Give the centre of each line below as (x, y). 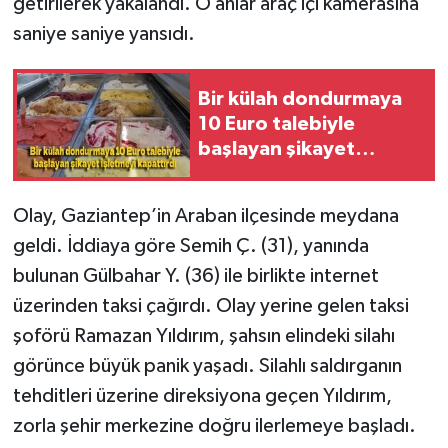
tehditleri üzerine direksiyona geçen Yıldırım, (202, 395)
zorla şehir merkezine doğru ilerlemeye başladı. (214, 425)
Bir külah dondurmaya (300, 99)
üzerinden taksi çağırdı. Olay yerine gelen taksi (210, 305)
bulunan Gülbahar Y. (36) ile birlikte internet (195, 275)
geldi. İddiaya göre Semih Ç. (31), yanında (190, 245)
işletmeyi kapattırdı (290, 174)
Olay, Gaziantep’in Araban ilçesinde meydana (205, 215)
